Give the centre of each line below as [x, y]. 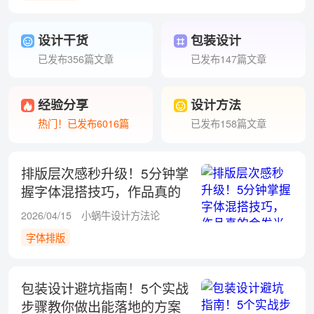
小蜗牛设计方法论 [121, 215]
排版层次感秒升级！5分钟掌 [104, 172]
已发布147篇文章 [228, 59]
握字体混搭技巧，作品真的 [101, 191]
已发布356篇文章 [75, 59]
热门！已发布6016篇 [83, 123]
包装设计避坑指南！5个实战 [104, 288]
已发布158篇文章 [228, 123]
